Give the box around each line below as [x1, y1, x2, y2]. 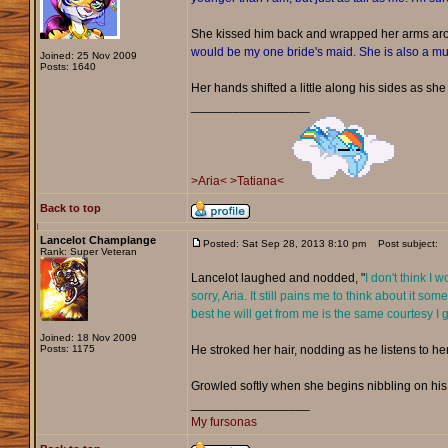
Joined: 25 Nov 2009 [39, 50, 137, 62]
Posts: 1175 [39, 343, 95, 355]
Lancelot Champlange [39, 234, 156, 247]
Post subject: [368, 238, 438, 250]
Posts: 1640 [39, 61, 96, 73]
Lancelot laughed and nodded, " [190, 271, 365, 286]
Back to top [39, 202, 101, 215]
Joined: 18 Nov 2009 [39, 332, 137, 344]
